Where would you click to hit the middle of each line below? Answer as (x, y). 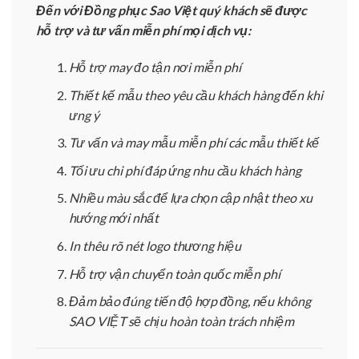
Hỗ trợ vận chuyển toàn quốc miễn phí (174, 273)
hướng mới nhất (113, 218)
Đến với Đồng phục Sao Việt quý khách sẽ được (171, 10)
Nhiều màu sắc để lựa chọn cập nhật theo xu (190, 198)
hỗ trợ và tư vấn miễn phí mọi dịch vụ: (143, 30)
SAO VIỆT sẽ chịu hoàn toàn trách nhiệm (181, 321)
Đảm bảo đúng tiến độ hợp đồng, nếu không (190, 301)
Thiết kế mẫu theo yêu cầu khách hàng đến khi (196, 95)
